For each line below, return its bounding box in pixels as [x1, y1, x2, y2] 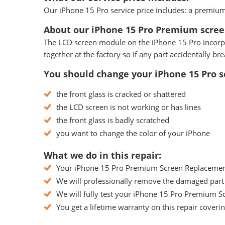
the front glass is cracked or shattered [56, 88, 186, 99]
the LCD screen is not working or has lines [56, 101, 201, 112]
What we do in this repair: [44, 149, 161, 161]
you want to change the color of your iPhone [56, 128, 210, 138]
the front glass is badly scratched [56, 115, 169, 125]
